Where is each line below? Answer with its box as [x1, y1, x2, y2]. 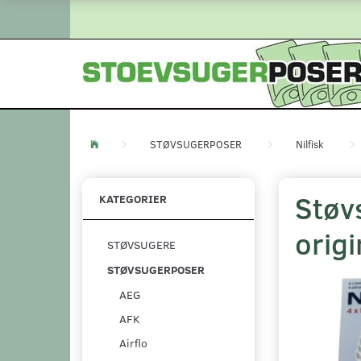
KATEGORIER [99, 191, 167, 206]
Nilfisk [296, 137, 324, 151]
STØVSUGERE [107, 237, 176, 253]
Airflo [119, 334, 147, 351]
